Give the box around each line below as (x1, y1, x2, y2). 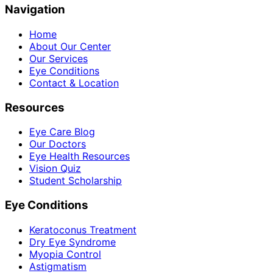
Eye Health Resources (29, 150, 130, 163)
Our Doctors (29, 138, 86, 151)
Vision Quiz (29, 162, 81, 175)
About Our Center (29, 40, 111, 52)
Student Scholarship (29, 174, 122, 187)
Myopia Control (29, 247, 101, 260)
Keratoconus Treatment (29, 223, 136, 236)
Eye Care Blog (29, 126, 95, 138)
